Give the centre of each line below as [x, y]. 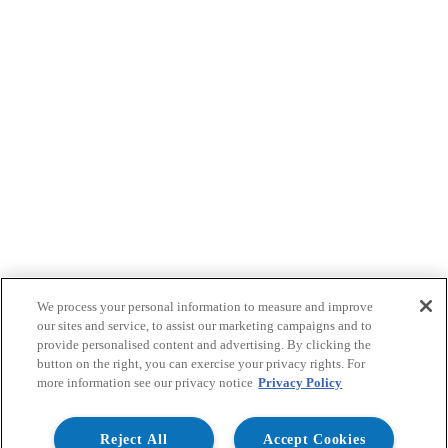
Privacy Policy [300, 382]
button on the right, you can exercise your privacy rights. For [201, 363]
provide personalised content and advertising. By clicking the [204, 344]
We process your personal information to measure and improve [205, 306]
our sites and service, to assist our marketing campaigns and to [205, 325]
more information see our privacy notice [145, 382]
